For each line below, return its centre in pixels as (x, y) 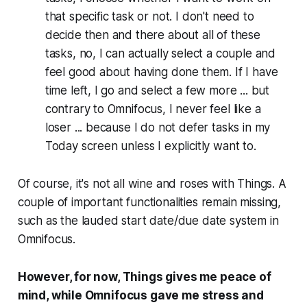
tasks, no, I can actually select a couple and (160, 53)
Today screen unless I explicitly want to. (150, 146)
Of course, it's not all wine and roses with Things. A (152, 183)
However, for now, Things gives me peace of (144, 277)
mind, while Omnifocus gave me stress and (140, 295)
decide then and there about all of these (152, 35)
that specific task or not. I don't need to (149, 16)
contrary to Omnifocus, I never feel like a (153, 109)
